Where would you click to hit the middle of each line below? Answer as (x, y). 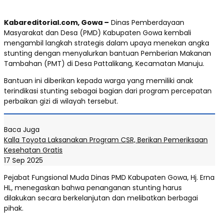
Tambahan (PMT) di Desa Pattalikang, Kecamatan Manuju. (104, 63)
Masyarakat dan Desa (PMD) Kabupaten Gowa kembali (98, 33)
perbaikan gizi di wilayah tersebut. (61, 101)
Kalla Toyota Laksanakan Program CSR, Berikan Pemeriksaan (106, 140)
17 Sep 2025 (23, 160)
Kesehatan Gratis (33, 150)
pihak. (14, 208)
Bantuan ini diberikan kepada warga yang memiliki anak (99, 80)
